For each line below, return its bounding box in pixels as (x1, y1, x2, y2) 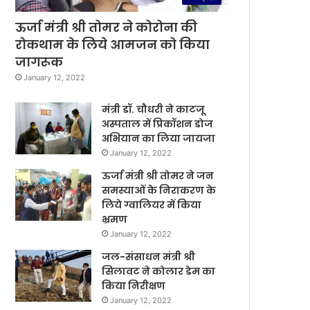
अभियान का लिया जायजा (102, 131, 216, 145)
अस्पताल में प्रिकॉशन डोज (102, 116, 214, 131)
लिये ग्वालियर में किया (102, 197, 202, 212)
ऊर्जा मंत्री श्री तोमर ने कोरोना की (15, 18, 198, 36)
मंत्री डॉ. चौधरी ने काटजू (102, 102, 206, 116)
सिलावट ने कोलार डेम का (102, 264, 216, 278)
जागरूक (15, 53, 64, 71)
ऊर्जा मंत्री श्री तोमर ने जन (102, 168, 215, 183)
